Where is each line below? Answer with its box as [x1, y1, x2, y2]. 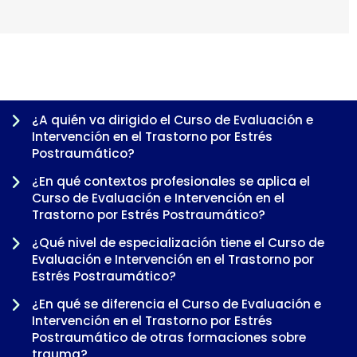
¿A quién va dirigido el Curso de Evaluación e [32, 111, 313, 128]
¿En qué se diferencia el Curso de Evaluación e [32, 295, 321, 312]
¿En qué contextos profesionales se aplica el [32, 172, 310, 190]
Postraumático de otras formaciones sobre [32, 328, 306, 346]
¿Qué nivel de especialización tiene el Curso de [32, 233, 324, 251]
